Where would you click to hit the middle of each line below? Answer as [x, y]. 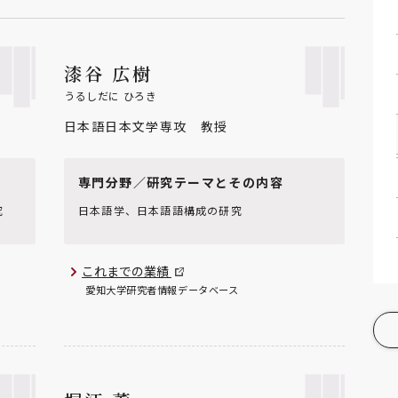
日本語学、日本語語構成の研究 [160, 211]
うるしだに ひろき [111, 96]
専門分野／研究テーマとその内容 [181, 182]
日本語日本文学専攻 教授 [146, 127]
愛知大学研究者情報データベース [162, 290]
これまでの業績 [127, 271]
